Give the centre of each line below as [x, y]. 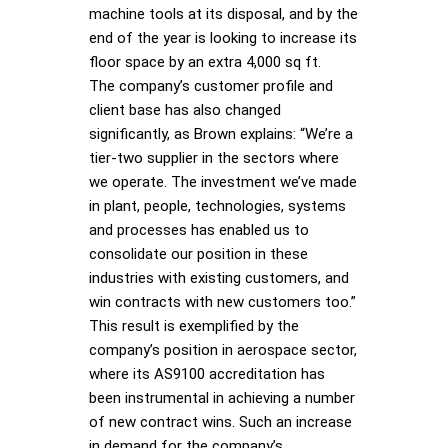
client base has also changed [185, 109]
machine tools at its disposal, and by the [223, 13]
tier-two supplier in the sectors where [214, 157]
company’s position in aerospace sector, [223, 349]
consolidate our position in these [198, 253]
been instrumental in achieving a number [222, 397]
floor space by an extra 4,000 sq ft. [205, 61]
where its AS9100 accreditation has [207, 373]
